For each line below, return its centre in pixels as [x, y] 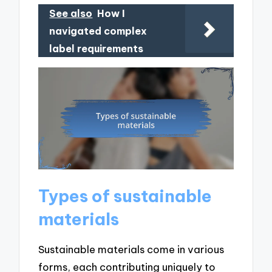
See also [71, 13]
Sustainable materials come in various [131, 249]
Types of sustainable [125, 195]
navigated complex [98, 31]
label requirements [97, 48]
